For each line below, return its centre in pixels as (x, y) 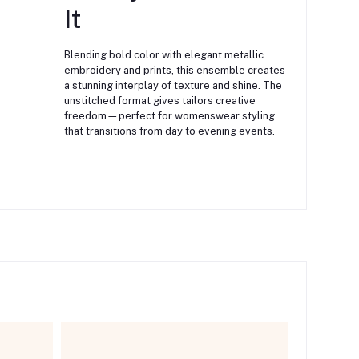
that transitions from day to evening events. (169, 131)
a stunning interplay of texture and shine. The (173, 86)
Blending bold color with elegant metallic (163, 55)
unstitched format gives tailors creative (159, 101)
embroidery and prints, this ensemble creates (174, 71)
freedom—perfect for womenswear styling (169, 116)
